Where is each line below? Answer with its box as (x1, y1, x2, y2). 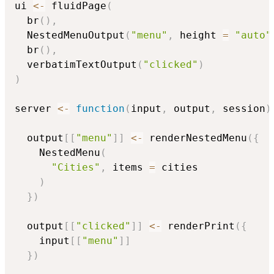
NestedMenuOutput (15, 29, 125, 41)
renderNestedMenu (143, 131, 247, 144)
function (76, 102, 125, 114)
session (217, 102, 265, 114)
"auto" (235, 29, 272, 41)
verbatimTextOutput (15, 58, 137, 70)
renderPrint (161, 220, 235, 232)
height (174, 29, 223, 41)
